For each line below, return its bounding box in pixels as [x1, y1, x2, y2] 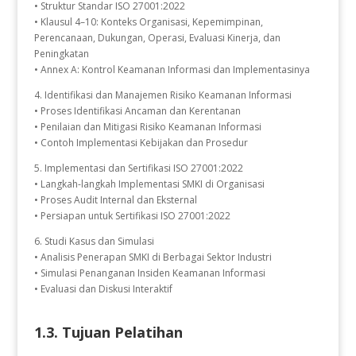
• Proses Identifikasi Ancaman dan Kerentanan [33, 104, 241, 118]
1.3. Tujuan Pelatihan [33, 323, 183, 342]
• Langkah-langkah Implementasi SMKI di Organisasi [33, 177, 265, 191]
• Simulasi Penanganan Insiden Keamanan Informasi [33, 266, 265, 280]
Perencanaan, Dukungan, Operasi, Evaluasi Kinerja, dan [33, 31, 281, 44]
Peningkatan [33, 47, 89, 60]
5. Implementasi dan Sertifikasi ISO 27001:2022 [33, 161, 243, 175]
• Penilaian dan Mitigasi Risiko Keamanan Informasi [33, 120, 261, 133]
